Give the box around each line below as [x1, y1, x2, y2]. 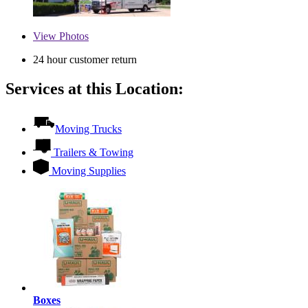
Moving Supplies [52, 165, 126, 177]
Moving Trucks [55, 123, 122, 135]
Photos [56, 30, 89, 43]
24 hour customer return [33, 54, 137, 66]
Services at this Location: [5, 80, 184, 98]
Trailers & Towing [54, 146, 133, 159]
